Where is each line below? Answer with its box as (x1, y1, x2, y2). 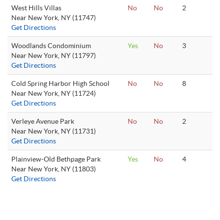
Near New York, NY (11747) (11, 14, 96, 22)
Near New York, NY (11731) (11, 127, 96, 135)
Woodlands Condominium (11, 42, 91, 50)
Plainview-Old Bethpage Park (11, 155, 101, 163)
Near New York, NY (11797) (11, 52, 96, 59)
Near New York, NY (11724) (11, 89, 96, 97)
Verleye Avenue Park (11, 117, 74, 125)
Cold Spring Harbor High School (11, 80, 110, 87)
